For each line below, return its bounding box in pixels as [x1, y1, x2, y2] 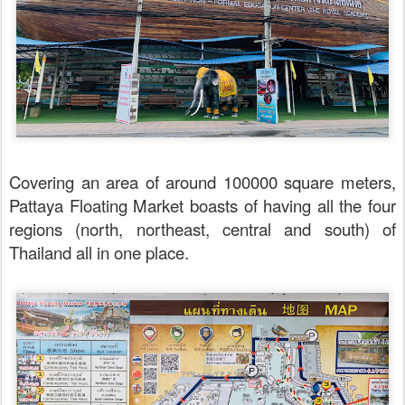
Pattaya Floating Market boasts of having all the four [9, 193, 396, 217]
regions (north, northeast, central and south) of [9, 217, 396, 240]
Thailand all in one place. [9, 240, 193, 264]
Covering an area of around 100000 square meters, [9, 170, 396, 193]
